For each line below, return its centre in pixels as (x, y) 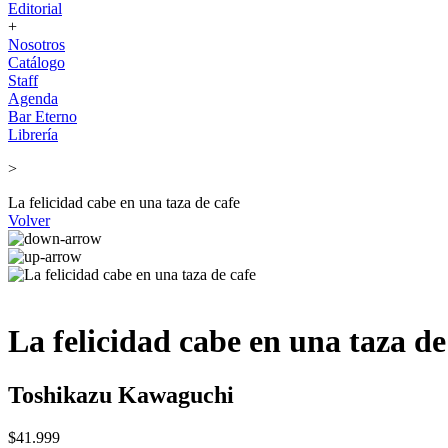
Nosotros (36, 44)
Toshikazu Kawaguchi (121, 394)
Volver (29, 220)
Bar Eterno (42, 116)
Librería (33, 134)
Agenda (33, 98)
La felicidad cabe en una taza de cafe (124, 202)
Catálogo (36, 62)
